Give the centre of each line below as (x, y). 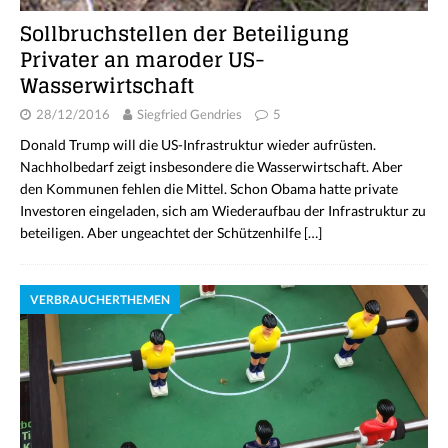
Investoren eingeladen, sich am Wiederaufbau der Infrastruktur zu (223, 210)
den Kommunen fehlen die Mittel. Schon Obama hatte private (209, 188)
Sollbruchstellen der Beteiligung (184, 33)
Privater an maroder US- (142, 59)
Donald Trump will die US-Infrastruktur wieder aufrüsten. (198, 144)
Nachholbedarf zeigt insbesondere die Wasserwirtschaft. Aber (211, 166)
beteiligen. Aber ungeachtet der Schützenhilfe (162, 232)
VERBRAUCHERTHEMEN (100, 299)
